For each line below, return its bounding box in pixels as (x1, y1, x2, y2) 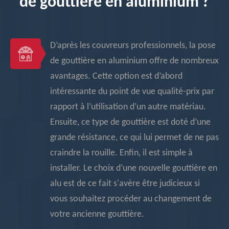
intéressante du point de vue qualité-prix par (50, 87, 214, 97)
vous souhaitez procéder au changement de (50, 194, 212, 204)
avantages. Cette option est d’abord (50, 72, 182, 81)
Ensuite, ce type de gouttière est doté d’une (50, 118, 211, 127)
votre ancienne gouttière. (50, 210, 144, 219)
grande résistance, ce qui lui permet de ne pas (50, 133, 219, 143)
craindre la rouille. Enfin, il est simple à (50, 148, 193, 158)
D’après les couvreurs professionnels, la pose (50, 41, 216, 51)
